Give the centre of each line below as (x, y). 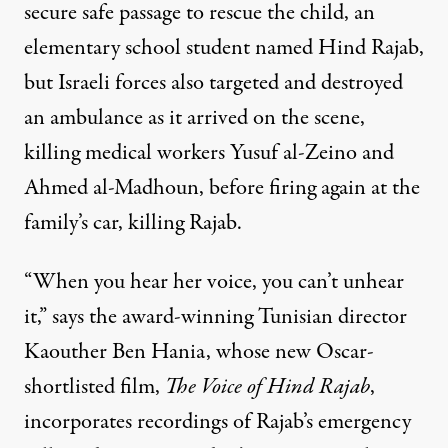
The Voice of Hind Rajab (267, 387)
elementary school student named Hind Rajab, (224, 48)
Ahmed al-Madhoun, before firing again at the (222, 188)
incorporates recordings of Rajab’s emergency (217, 422)
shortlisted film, (94, 387)
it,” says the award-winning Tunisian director (215, 317)
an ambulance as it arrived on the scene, (194, 118)
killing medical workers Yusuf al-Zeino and (209, 153)
